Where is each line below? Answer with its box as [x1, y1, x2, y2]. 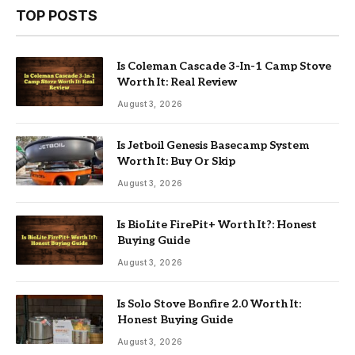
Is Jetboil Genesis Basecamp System [117, 138, 309, 152]
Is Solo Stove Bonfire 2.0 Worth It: [117, 296, 301, 311]
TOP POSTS [16, 6, 97, 24]
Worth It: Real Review [117, 74, 237, 89]
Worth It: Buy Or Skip [117, 154, 235, 168]
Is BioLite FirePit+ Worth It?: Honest [117, 217, 317, 231]
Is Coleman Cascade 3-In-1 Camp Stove [117, 59, 331, 73]
